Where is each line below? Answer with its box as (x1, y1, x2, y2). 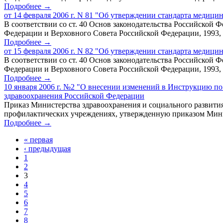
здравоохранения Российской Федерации (4, 91, 144, 100)
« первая (24, 135, 53, 144)
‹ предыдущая (24, 144, 71, 153)
